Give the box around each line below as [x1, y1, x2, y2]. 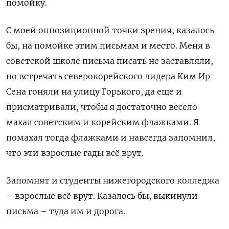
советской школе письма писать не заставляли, [6, 56, 213, 66]
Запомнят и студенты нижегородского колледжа [6, 175, 219, 186]
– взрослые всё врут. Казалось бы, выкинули [6, 191, 198, 201]
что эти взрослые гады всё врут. [6, 148, 144, 158]
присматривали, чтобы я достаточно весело [6, 102, 197, 112]
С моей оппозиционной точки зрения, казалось [6, 25, 214, 36]
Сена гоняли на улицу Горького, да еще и [6, 86, 182, 97]
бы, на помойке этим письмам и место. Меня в [6, 40, 210, 51]
